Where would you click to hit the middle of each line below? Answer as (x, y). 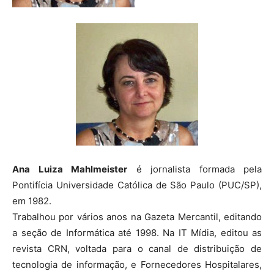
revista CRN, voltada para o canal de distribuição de (137, 249)
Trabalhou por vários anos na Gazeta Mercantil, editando (137, 217)
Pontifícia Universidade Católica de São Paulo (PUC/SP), (137, 185)
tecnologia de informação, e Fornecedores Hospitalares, (137, 265)
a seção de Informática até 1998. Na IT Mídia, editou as (137, 233)
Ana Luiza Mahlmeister (70, 169)
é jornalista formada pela (194, 169)
